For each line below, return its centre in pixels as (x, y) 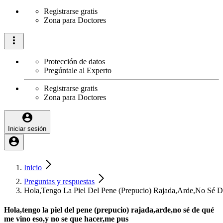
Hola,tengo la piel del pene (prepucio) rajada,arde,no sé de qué (109, 210)
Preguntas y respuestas (59, 181)
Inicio (33, 167)
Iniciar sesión (27, 129)
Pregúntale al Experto (78, 70)
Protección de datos (74, 61)
